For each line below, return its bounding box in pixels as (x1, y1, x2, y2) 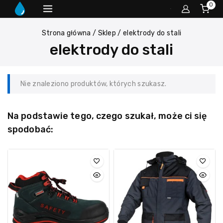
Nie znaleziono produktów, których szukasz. (20, 79, 167, 88)
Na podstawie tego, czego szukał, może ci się (7, 110, 207, 121)
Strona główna (41, 29, 91, 38)
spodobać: (7, 123, 53, 135)
